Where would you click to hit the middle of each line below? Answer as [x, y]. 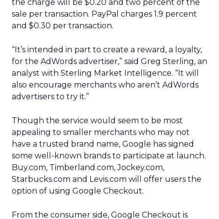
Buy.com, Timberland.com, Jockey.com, [88, 167]
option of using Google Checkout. [78, 191]
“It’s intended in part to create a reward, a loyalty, [107, 50]
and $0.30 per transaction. [63, 26]
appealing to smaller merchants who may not [101, 132]
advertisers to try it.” [50, 97]
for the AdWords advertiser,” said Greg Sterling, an [109, 61]
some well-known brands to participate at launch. [109, 156]
